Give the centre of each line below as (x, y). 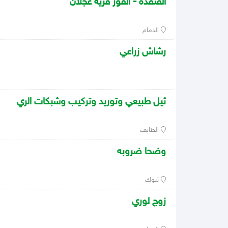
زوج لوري (149, 202)
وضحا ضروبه (141, 152)
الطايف (151, 131)
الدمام (152, 31)
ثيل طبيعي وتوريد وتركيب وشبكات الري (91, 102)
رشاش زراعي (143, 52)
